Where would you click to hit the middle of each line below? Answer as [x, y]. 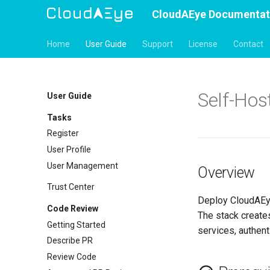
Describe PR [70, 241]
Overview [226, 173]
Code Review [73, 208]
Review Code [72, 257]
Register [63, 133]
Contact [248, 44]
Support [158, 44]
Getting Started [76, 224]
